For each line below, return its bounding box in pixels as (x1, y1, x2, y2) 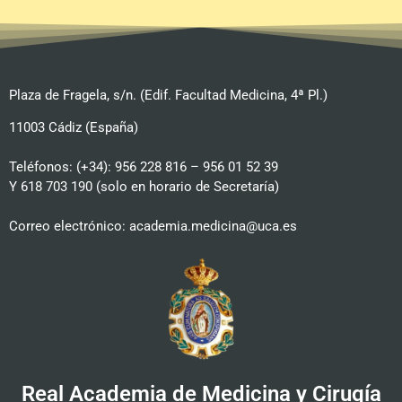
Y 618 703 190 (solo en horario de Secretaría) (9, 178, 279, 195)
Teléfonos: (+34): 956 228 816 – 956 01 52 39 (9, 158, 278, 175)
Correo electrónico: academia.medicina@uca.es (9, 217, 297, 234)
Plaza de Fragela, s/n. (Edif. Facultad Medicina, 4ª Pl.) (9, 86, 328, 103)
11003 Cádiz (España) (9, 118, 138, 135)
